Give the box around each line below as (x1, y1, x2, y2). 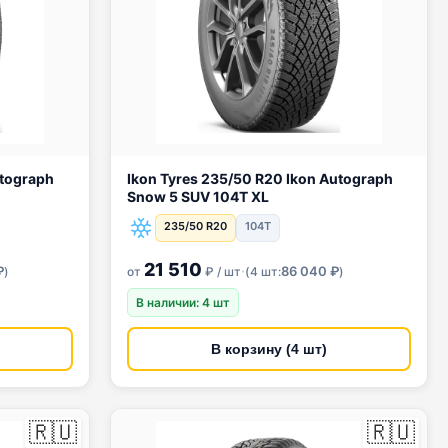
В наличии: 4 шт (136, 295, 230, 310)
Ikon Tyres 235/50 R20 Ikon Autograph (127, 170, 255, 187)
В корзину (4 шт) (211, 341, 327, 357)
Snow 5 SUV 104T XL (127, 188, 269, 205)
